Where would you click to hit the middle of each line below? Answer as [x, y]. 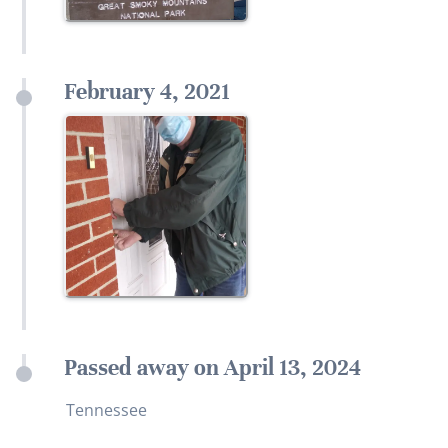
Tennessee [106, 410]
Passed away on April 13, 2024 [212, 368]
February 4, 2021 [147, 92]
